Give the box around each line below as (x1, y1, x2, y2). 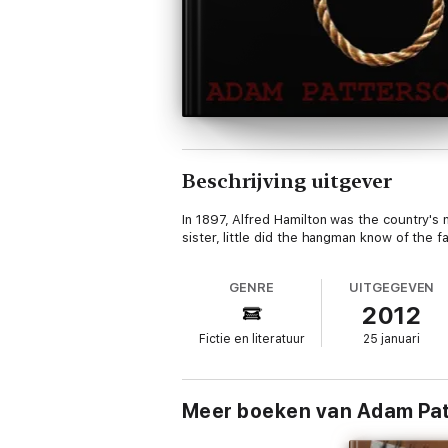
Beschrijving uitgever (182, 169, 392, 193)
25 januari (363, 332, 421, 346)
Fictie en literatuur (198, 332, 305, 346)
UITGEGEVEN (349, 280, 435, 295)
